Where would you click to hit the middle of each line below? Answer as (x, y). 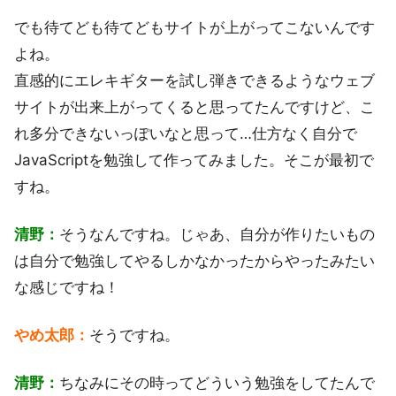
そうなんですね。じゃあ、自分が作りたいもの (217, 234)
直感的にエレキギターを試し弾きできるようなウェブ (194, 80)
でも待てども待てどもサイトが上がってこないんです (194, 27)
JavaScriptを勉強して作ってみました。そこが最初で (194, 160)
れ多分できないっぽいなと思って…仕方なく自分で (186, 133)
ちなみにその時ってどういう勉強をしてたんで (217, 382)
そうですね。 (134, 335)
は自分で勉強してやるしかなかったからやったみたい (194, 260)
